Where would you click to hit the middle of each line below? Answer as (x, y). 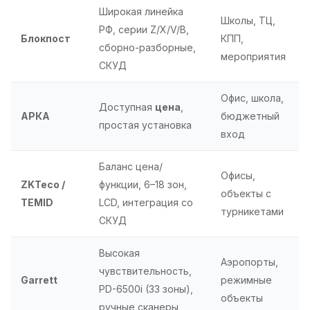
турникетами (252, 211)
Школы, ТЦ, (248, 20)
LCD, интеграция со (146, 202)
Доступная (127, 107)
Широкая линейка (141, 11)
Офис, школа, (252, 98)
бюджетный (250, 116)
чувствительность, (145, 271)
